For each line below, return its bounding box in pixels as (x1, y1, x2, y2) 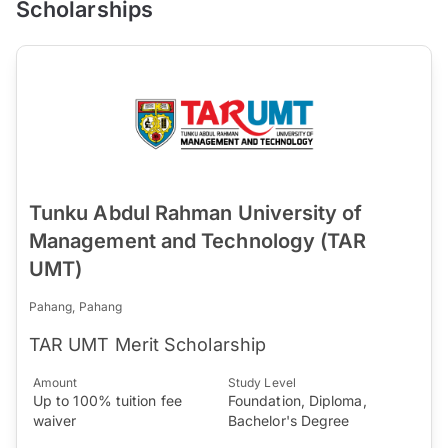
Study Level (228, 374, 296, 390)
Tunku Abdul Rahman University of (29, 200, 363, 225)
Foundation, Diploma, (228, 391, 367, 409)
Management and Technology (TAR (29, 228, 367, 253)
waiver (33, 411, 77, 429)
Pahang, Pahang (29, 298, 123, 314)
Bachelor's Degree (228, 411, 350, 429)
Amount (33, 374, 78, 390)
